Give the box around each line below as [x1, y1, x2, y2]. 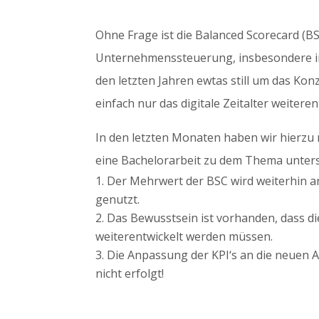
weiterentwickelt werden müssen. [95, 228, 273, 244]
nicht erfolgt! [95, 265, 164, 281]
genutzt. [95, 191, 140, 207]
